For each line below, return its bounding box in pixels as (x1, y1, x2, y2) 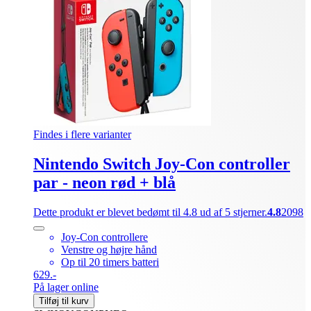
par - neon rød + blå (33, 173, 176, 192)
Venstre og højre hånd (61, 243, 157, 255)
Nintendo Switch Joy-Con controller (33, 154, 290, 173)
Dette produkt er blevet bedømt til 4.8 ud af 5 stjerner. (33, 205, 267, 218)
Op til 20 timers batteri (61, 255, 159, 268)
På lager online (33, 280, 99, 293)
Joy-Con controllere (61, 230, 148, 243)
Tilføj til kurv (39, 295, 89, 306)
